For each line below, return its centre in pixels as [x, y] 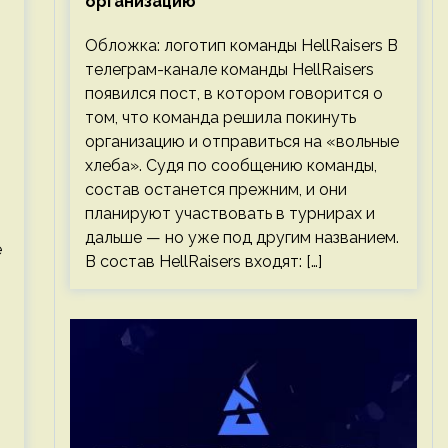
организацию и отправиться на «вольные [241, 141]
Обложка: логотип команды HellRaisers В [241, 45]
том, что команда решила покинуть [220, 117]
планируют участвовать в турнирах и [229, 213]
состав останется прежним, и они [215, 189]
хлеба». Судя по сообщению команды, [230, 165]
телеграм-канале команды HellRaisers [229, 69]
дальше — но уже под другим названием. [241, 237]
